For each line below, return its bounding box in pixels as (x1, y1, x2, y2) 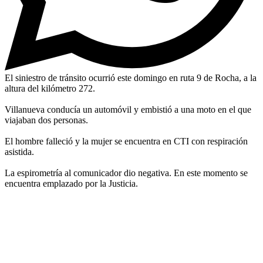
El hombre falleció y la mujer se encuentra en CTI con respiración (5, 136, 248, 146)
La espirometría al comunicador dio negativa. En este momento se (5, 167, 248, 178)
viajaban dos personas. (5, 114, 88, 125)
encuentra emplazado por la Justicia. (5, 178, 138, 188)
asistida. (5, 146, 34, 157)
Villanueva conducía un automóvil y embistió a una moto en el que (5, 104, 251, 114)
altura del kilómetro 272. (5, 83, 95, 93)
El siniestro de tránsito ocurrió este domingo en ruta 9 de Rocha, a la (5, 72, 257, 83)
